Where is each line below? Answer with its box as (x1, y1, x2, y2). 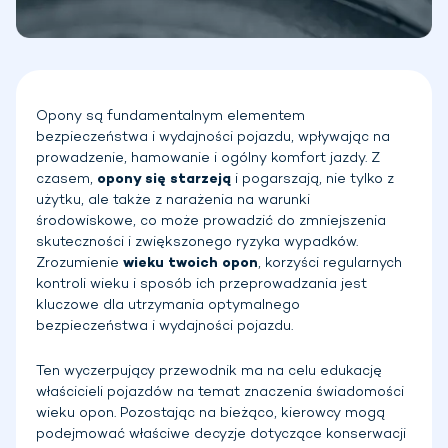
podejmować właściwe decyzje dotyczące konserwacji (36, 425, 406, 443)
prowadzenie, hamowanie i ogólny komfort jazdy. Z (36, 149, 380, 167)
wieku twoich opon (123, 254, 258, 272)
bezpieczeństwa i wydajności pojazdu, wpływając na (36, 128, 390, 146)
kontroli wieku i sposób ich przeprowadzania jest (36, 275, 367, 293)
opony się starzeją (97, 170, 231, 188)
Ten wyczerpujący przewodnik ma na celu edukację (36, 362, 382, 380)
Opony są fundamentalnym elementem (36, 107, 305, 125)
